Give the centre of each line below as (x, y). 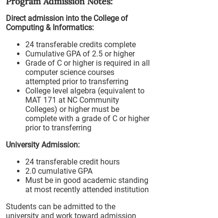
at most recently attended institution (87, 190)
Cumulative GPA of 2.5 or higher (80, 54)
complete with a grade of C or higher (87, 118)
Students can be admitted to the (61, 207)
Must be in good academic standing (87, 180)
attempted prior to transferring (77, 82)
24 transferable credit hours (73, 162)
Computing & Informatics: (50, 27)
